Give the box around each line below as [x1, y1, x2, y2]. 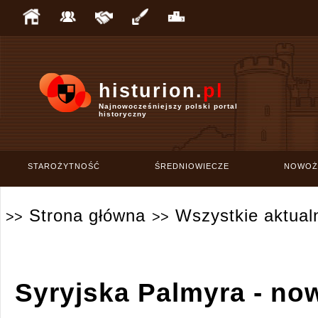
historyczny [99, 110, 147, 118]
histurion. [99, 80, 203, 102]
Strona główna [29, 206, 146, 225]
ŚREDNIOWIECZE [154, 162, 229, 170]
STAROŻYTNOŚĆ [28, 162, 100, 170]
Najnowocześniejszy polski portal [99, 102, 238, 110]
